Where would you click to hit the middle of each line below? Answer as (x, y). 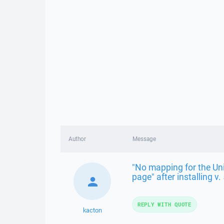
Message (144, 139)
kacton (92, 210)
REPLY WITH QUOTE (164, 204)
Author (77, 139)
